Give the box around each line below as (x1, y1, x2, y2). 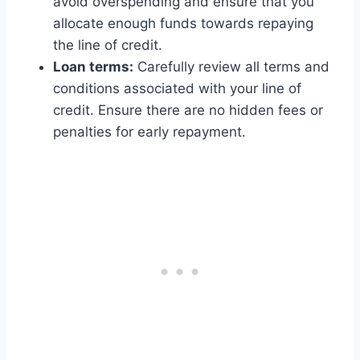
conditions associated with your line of (53, 80, 301, 97)
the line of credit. (53, 37, 162, 54)
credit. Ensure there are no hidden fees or (53, 102, 323, 119)
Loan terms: (53, 59, 133, 76)
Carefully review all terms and (133, 59, 329, 76)
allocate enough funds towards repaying (53, 15, 313, 32)
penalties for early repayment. (53, 124, 246, 141)
